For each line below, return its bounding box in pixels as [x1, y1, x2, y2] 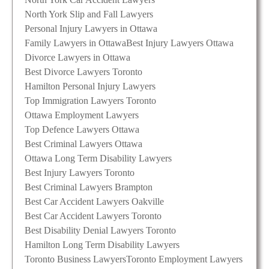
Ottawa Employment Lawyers [25, 109, 139, 120]
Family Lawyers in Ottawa [25, 37, 126, 48]
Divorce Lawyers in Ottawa [25, 52, 130, 62]
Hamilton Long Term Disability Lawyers [25, 239, 180, 250]
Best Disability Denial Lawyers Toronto [25, 225, 176, 235]
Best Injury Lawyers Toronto [25, 167, 134, 178]
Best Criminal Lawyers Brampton [25, 181, 153, 192]
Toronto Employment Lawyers [126, 253, 243, 264]
